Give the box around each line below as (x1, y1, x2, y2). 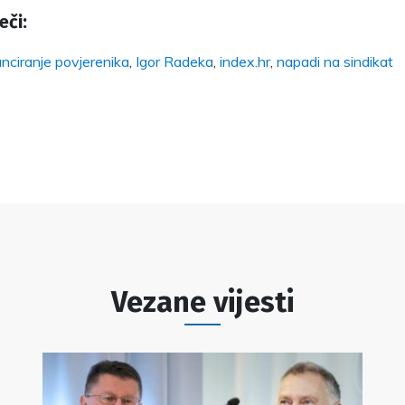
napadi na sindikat (277, 52, 393, 71)
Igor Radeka (136, 52, 213, 71)
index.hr (220, 52, 270, 71)
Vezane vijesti (110, 285, 295, 319)
